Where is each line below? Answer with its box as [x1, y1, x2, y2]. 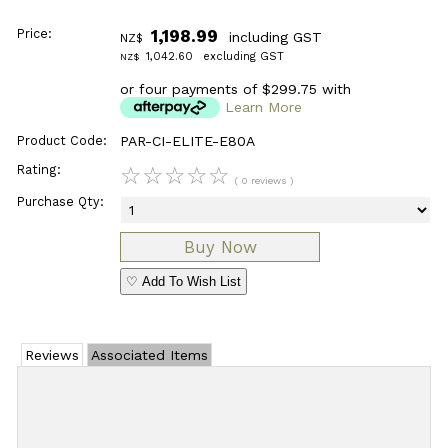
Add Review [184, 404, 264, 421]
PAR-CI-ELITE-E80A [120, 133, 256, 150]
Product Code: [16, 133, 107, 149]
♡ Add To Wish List [126, 273, 242, 289]
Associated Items [90, 346, 208, 363]
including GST [224, 28, 323, 45]
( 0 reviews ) [235, 174, 294, 186]
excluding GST [199, 49, 285, 63]
